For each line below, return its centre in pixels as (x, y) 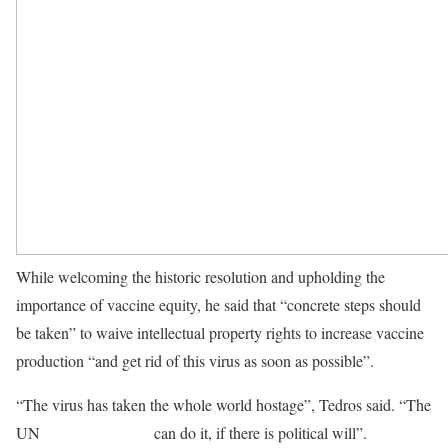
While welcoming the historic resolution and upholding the (200, 276)
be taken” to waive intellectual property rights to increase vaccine (220, 332)
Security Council (97, 432)
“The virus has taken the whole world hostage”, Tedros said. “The (223, 404)
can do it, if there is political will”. (261, 432)
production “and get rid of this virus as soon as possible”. (197, 360)
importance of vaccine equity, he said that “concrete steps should (218, 304)
